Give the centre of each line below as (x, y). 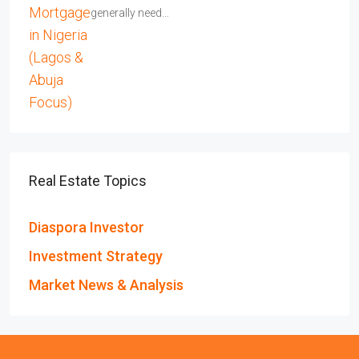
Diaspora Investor (87, 227)
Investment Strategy (96, 256)
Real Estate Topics (88, 181)
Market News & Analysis (106, 285)
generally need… (130, 13)
